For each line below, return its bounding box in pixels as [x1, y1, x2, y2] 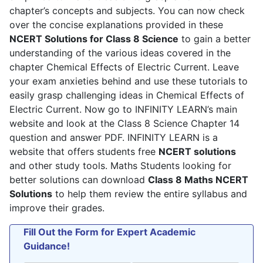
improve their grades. [9, 201, 104, 214]
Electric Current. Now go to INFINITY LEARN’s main [9, 103, 237, 115]
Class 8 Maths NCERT [148, 173, 248, 186]
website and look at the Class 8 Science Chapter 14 [9, 117, 240, 129]
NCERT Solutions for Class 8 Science [9, 32, 178, 45]
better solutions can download [9, 173, 148, 186]
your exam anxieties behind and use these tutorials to [9, 75, 248, 87]
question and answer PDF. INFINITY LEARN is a [9, 131, 218, 143]
